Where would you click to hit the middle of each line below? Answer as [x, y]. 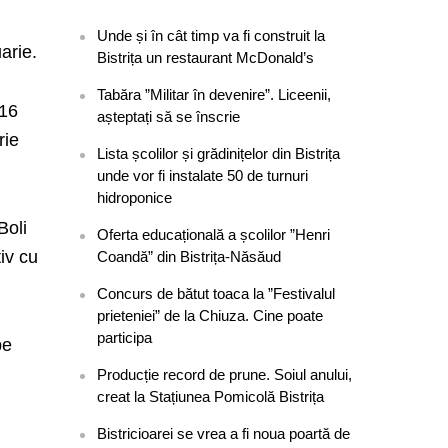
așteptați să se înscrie [169, 116]
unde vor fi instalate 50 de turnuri [203, 175]
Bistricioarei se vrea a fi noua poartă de [224, 433]
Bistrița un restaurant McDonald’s [206, 57]
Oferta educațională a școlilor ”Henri [214, 234]
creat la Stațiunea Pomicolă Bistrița [211, 396]
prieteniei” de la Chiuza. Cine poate [210, 315]
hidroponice [135, 197]
